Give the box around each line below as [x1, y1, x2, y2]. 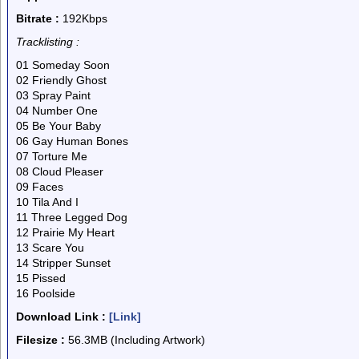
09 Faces [16, 180, 63, 193]
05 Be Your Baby [16, 119, 101, 132]
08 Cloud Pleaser [16, 165, 103, 178]
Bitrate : [16, 12, 59, 25]
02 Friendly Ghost [16, 74, 107, 87]
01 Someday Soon [16, 58, 110, 71]
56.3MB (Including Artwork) [65, 333, 205, 346]
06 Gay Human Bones [16, 135, 128, 147]
